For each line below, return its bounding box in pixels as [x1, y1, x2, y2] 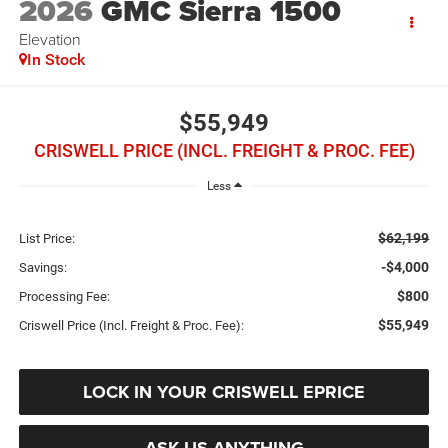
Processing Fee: [18, 289, 110, 305]
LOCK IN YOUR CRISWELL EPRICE [83, 379, 365, 406]
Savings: [18, 260, 67, 276]
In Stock [26, 50, 85, 70]
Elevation [18, 28, 81, 51]
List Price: [18, 231, 75, 247]
